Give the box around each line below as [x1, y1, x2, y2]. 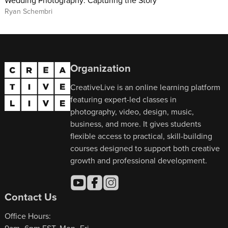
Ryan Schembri [4, 6, 52, 16]
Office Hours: [4, 210, 51, 222]
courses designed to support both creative [70, 142, 220, 154]
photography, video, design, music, [70, 106, 194, 118]
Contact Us [4, 189, 57, 205]
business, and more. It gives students [70, 118, 202, 130]
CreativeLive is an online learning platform [70, 81, 221, 93]
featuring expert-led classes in [70, 94, 177, 105]
